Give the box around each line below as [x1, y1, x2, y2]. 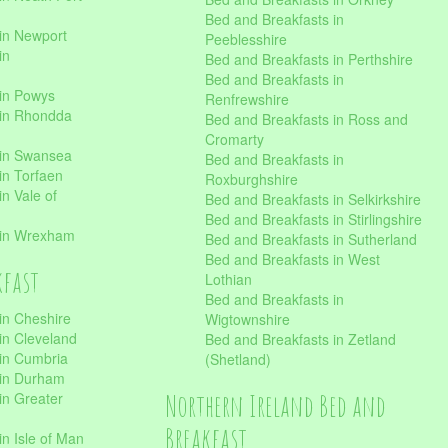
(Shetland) [204, 349, 271, 369]
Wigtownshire [204, 309, 290, 329]
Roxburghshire [204, 169, 298, 189]
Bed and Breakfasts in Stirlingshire [204, 209, 422, 229]
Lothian [204, 269, 252, 289]
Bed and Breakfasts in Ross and [204, 109, 408, 129]
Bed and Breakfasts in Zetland [204, 329, 396, 349]
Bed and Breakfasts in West [204, 249, 380, 269]
